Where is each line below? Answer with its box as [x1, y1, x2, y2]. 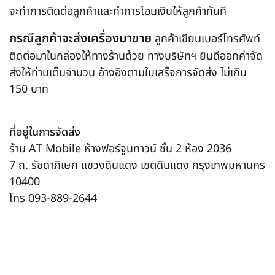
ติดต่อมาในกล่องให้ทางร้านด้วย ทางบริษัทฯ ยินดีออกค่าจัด [9, 48, 263, 65]
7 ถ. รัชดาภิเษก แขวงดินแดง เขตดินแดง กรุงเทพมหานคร [9, 157, 265, 174]
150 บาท [9, 81, 48, 98]
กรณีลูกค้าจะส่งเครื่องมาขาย [9, 29, 155, 48]
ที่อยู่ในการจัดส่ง [9, 124, 80, 141]
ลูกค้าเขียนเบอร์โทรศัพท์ [155, 31, 260, 48]
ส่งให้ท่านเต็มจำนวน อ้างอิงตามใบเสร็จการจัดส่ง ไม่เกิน [9, 64, 247, 82]
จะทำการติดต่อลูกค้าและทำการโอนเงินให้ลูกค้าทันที [9, 3, 227, 20]
